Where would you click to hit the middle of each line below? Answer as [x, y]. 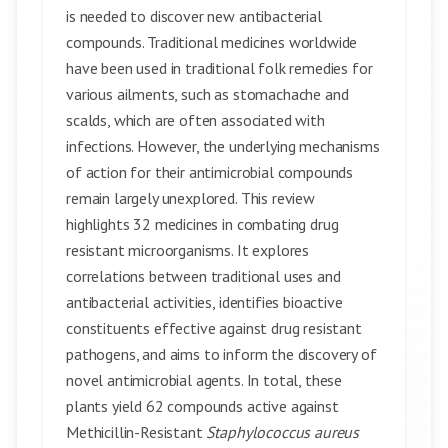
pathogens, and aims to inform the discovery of [221, 354]
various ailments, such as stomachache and [207, 94]
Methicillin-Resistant [136, 432]
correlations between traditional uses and [203, 276]
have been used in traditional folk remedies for [219, 68]
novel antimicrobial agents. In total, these [204, 380]
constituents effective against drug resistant [214, 328]
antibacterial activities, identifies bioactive [204, 302]
